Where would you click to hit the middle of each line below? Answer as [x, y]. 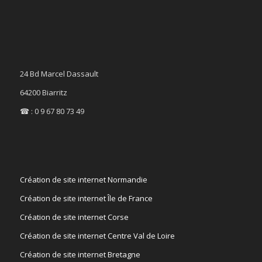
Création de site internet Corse [74, 217]
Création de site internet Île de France [86, 198]
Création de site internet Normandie [83, 179]
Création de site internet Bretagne [80, 254]
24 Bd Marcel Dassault [59, 73]
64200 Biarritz [43, 92]
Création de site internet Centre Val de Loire [97, 235]
